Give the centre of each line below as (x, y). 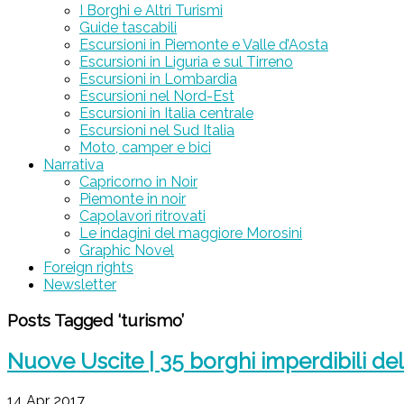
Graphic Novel (127, 250)
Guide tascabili (128, 28)
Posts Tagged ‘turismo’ (96, 320)
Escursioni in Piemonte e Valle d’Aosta (204, 45)
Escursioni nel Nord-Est (157, 96)
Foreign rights (88, 267)
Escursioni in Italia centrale (166, 113)
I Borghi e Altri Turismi (151, 10)
